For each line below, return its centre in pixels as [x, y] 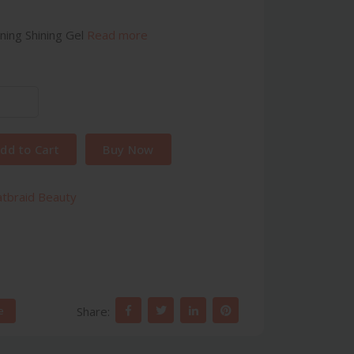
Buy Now [128, 149]
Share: [93, 311]
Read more [117, 35]
